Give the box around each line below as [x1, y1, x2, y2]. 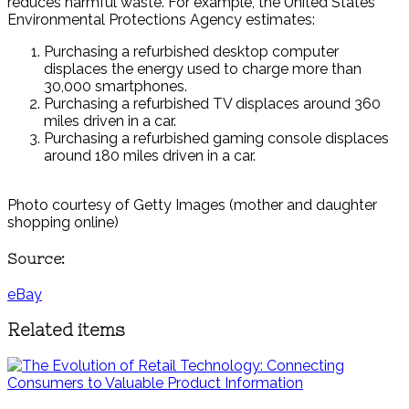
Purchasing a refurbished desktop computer [44, 42, 339, 60]
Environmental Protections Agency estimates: [7, 10, 315, 28]
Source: [7, 249, 65, 267]
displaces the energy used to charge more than [44, 59, 362, 78]
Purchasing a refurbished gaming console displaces [44, 129, 389, 147]
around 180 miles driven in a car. [44, 146, 256, 164]
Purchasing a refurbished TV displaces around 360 [44, 94, 381, 112]
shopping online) [7, 213, 119, 231]
